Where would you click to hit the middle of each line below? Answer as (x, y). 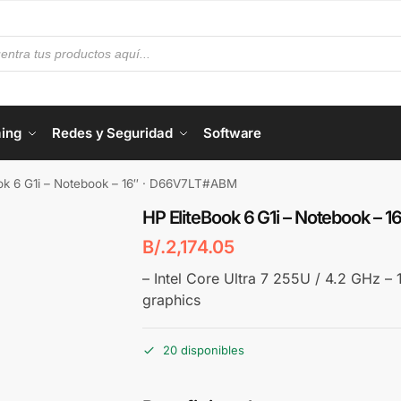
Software (233, 133)
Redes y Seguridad (112, 133)
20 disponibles (203, 350)
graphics (171, 299)
